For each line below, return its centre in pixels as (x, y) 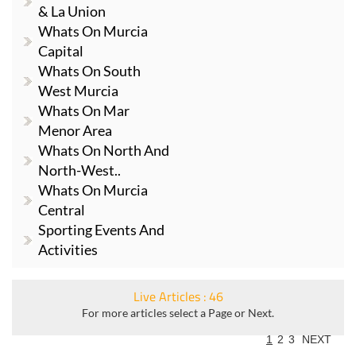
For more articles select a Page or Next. (178, 312)
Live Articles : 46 (178, 296)
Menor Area (75, 130)
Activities (68, 249)
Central (62, 209)
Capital (61, 50)
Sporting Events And (101, 229)
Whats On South (89, 70)
